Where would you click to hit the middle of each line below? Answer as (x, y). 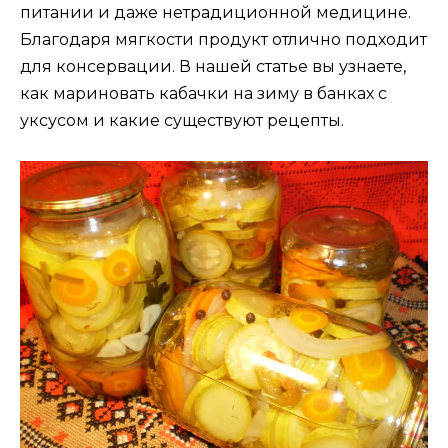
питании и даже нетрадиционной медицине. (215, 12)
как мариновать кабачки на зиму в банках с (203, 93)
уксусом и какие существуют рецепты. (182, 120)
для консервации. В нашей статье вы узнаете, (213, 66)
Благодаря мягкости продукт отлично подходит (223, 39)
